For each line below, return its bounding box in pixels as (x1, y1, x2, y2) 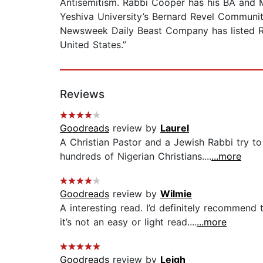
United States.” (60, 39, 126, 51)
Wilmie (160, 188, 192, 200)
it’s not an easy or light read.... (60, 216, 197, 228)
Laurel (160, 122, 189, 134)
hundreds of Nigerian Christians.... (60, 150, 211, 163)
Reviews (60, 87, 104, 102)
